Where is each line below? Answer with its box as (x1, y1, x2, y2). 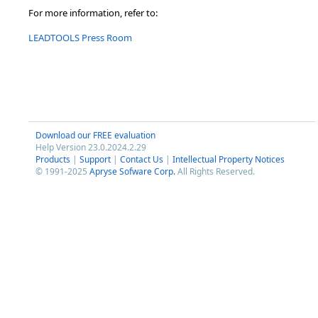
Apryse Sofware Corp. (89, 165, 175, 177)
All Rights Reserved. (175, 165, 255, 177)
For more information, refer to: (28, 6, 158, 19)
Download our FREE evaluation (35, 129, 155, 141)
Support (79, 153, 111, 165)
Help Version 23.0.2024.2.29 (35, 141, 146, 153)
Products (35, 153, 70, 165)
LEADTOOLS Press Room (28, 31, 132, 44)
